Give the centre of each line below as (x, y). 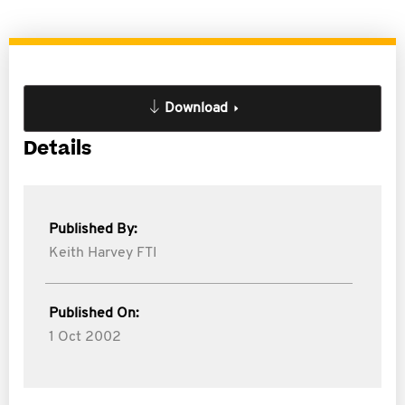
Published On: (94, 314)
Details (57, 149)
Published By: (93, 230)
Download (196, 108)
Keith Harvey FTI (103, 253)
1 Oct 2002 (85, 337)
